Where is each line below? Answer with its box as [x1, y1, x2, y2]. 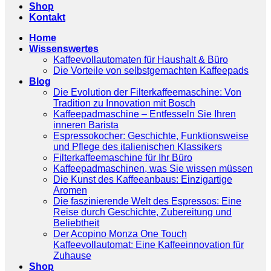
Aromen [53, 185, 87, 195]
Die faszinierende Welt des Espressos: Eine [53, 196, 241, 206]
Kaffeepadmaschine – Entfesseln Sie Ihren [53, 109, 236, 119]
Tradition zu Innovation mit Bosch [53, 98, 195, 108]
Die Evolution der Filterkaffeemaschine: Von [53, 87, 241, 97]
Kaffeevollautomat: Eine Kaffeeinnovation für [53, 240, 244, 250]
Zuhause [53, 250, 91, 261]
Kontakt [29, 12, 65, 22]
